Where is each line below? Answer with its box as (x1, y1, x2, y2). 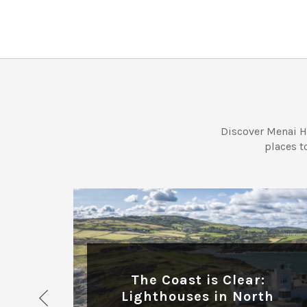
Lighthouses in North (121, 288, 275, 304)
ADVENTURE (165, 160, 231, 173)
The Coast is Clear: (130, 271, 265, 288)
